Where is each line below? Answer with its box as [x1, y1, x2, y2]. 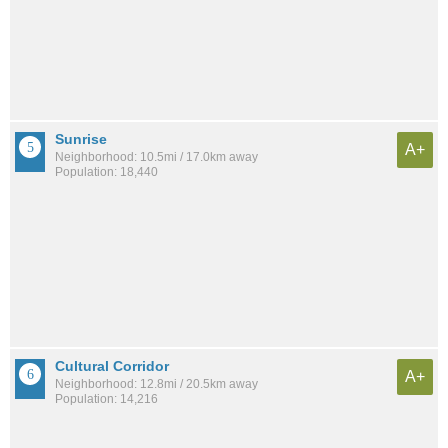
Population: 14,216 [55, 392, 158, 407]
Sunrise [55, 130, 107, 147]
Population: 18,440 [55, 164, 158, 179]
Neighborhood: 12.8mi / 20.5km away [55, 377, 258, 392]
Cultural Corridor [55, 358, 169, 375]
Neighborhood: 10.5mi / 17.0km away [55, 149, 258, 164]
